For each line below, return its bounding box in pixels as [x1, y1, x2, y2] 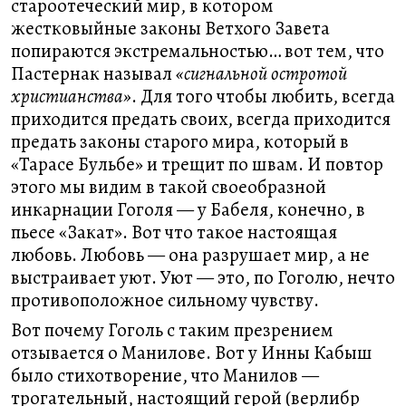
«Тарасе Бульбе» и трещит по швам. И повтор [11, 151, 383, 177]
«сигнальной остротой [172, 61, 347, 86]
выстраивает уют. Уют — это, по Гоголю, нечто [11, 265, 395, 290]
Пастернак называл [11, 61, 172, 86]
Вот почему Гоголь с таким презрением [11, 317, 333, 343]
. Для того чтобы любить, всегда [131, 83, 395, 109]
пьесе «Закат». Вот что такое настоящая [11, 219, 337, 245]
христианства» [11, 83, 131, 109]
